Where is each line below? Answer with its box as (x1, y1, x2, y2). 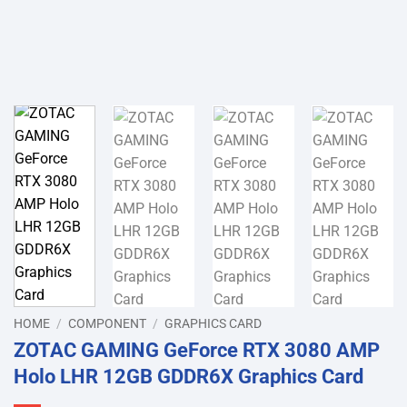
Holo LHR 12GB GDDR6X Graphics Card (14, 363, 363, 388)
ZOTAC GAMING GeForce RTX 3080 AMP (14, 337, 380, 362)
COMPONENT (68, 316, 147, 331)
